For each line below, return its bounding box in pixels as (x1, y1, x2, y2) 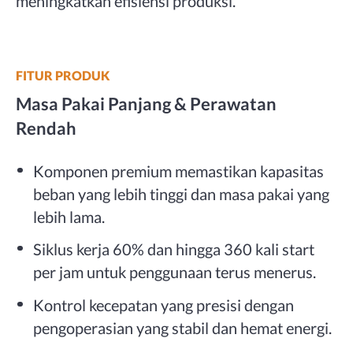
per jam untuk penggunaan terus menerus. (33, 262, 317, 282)
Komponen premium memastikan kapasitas (33, 161, 325, 180)
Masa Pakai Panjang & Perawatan (15, 92, 277, 114)
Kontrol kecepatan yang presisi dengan (33, 295, 295, 314)
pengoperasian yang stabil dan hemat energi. (33, 318, 333, 337)
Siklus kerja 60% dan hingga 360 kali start (33, 240, 315, 259)
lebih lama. (33, 206, 106, 226)
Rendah (15, 117, 76, 139)
